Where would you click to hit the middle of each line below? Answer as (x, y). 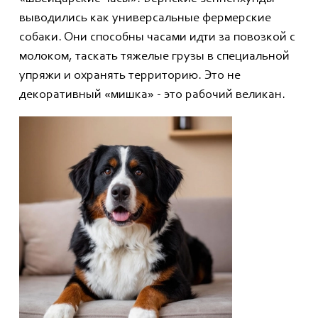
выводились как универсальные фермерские (145, 19)
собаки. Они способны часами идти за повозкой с (157, 38)
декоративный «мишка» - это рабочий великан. (152, 95)
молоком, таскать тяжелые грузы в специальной (154, 57)
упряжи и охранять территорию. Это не (130, 76)
